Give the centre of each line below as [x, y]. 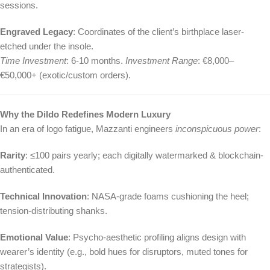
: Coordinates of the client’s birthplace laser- [159, 32]
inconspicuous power [217, 129]
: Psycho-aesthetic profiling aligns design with [157, 237]
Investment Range [162, 61]
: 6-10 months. [96, 61]
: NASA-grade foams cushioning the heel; [168, 196]
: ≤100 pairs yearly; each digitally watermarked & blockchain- [144, 155]
